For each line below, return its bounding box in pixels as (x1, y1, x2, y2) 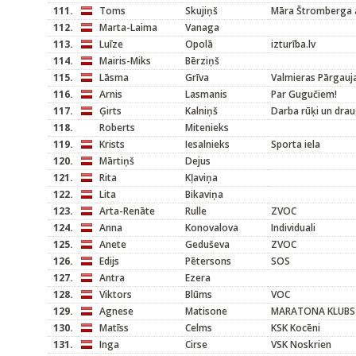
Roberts (99, 121, 135, 134)
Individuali (271, 221, 315, 234)
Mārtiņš (99, 154, 134, 168)
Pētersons (185, 254, 231, 268)
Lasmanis (185, 87, 227, 101)
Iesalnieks (185, 137, 230, 151)
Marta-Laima (99, 21, 157, 34)
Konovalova (185, 221, 238, 234)
